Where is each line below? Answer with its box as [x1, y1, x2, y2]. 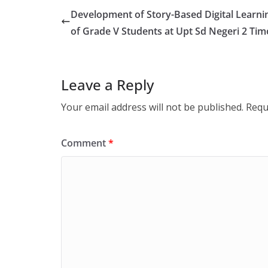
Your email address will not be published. [61, 100, 243, 114]
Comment [61, 136, 108, 150]
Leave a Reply [61, 75, 154, 95]
